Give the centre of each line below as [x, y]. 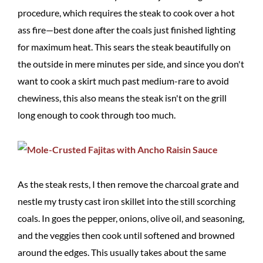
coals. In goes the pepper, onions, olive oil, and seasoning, [131, 218]
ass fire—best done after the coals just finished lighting [127, 30]
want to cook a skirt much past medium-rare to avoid [123, 81]
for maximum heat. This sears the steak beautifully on [124, 47]
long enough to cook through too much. [97, 115]
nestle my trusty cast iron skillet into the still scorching [127, 201]
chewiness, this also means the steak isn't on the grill [122, 98]
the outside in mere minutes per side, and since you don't [131, 64]
